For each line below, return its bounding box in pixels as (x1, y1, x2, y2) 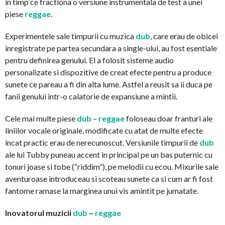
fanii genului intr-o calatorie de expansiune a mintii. (5, 91, 177, 101)
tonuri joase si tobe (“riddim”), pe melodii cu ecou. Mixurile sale (5, 161, 218, 171)
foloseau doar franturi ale (126, 113, 212, 123)
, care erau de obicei (150, 31, 218, 41)
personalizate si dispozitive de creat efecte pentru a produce (5, 67, 211, 77)
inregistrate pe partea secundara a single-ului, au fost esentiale (5, 43, 217, 53)
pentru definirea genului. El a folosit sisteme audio (5, 55, 174, 65)
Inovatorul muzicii (5, 207, 73, 217)
